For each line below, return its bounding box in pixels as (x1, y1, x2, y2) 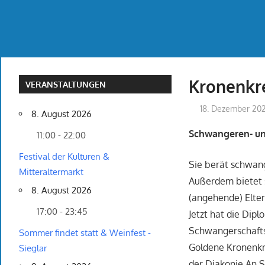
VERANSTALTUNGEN (25, 79, 106, 90)
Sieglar (19, 243, 47, 254)
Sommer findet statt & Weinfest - (19, 227, 151, 239)
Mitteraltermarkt (19, 166, 83, 178)
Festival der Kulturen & (19, 151, 109, 163)
